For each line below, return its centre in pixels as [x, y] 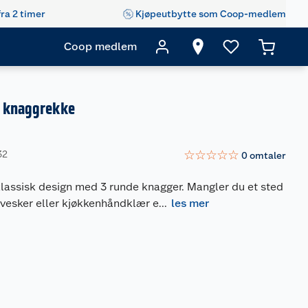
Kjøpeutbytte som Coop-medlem [211, 13]
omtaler [268, 155]
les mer [190, 203]
